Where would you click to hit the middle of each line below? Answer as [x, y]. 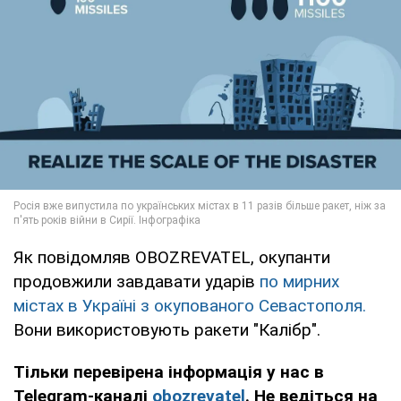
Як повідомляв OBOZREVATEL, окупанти [172, 257]
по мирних [299, 281]
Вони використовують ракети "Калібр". [167, 329]
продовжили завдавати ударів [137, 281]
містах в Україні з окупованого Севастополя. [190, 305]
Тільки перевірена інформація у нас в [169, 371]
